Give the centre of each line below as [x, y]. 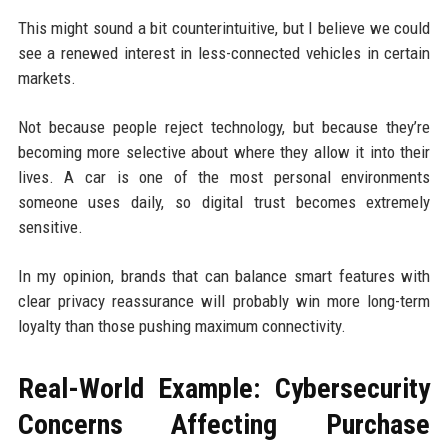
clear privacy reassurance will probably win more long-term [224, 301]
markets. [46, 78]
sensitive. [50, 227]
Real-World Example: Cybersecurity [224, 389]
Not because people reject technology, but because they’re [224, 127]
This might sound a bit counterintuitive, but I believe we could [224, 28]
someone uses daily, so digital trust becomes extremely [224, 202]
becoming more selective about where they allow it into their [224, 152]
